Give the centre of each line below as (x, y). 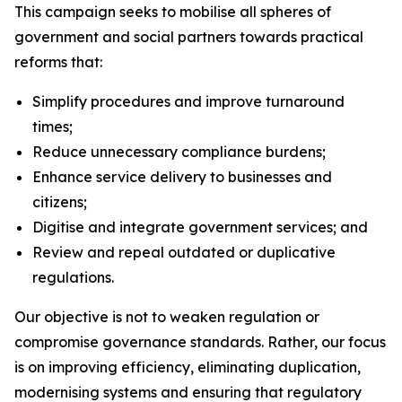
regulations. (73, 277)
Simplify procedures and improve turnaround (188, 101)
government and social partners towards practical (189, 37)
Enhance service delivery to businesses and (182, 177)
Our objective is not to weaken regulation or (167, 317)
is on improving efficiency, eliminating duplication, (188, 367)
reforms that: (58, 62)
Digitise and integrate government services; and (200, 227)
